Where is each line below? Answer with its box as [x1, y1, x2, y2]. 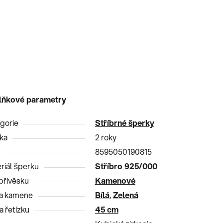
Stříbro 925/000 [95, 160, 157, 172]
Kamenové [95, 174, 135, 186]
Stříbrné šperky [95, 116, 154, 128]
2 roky [95, 131, 116, 143]
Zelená [112, 189, 138, 201]
